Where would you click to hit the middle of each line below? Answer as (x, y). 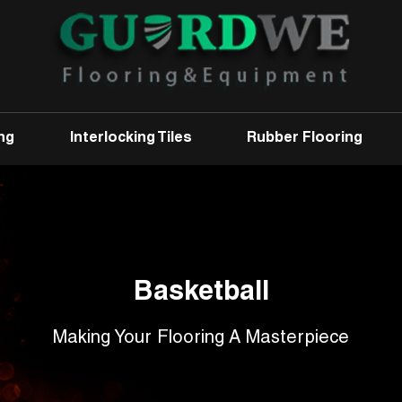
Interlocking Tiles (131, 139)
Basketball (201, 293)
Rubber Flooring (305, 139)
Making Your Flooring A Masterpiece (201, 339)
